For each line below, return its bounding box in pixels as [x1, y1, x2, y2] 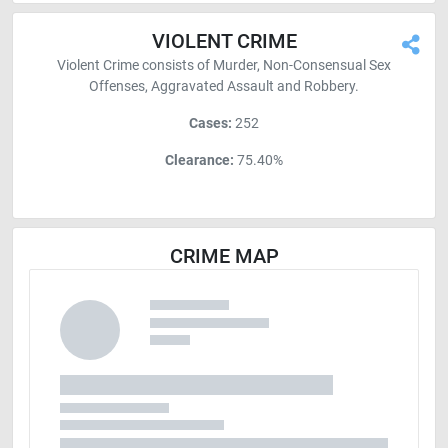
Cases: [189, 114, 232, 131]
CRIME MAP [169, 243, 279, 268]
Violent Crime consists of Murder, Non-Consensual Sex [57, 56, 391, 73]
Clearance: [165, 151, 237, 168]
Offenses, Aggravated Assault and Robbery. [89, 77, 359, 94]
